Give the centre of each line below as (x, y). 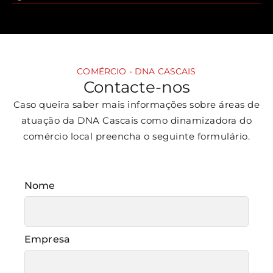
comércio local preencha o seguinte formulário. (136, 136)
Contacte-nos (136, 87)
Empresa (48, 239)
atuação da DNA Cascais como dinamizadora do (136, 120)
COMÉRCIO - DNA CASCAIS (136, 71)
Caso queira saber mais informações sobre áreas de (136, 104)
